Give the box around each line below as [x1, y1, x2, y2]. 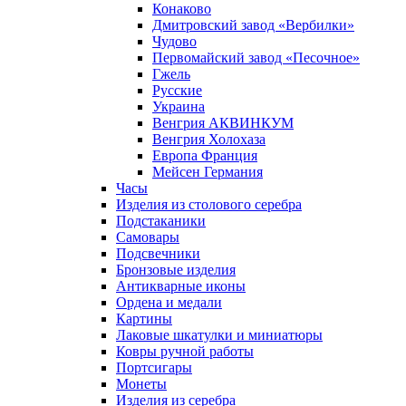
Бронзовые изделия [116, 262, 236, 277]
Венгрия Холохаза [152, 131, 266, 147]
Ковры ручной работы [116, 343, 254, 359]
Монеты [116, 376, 167, 391]
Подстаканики [116, 213, 206, 228]
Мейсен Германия [152, 164, 263, 179]
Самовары [116, 229, 179, 245]
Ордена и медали [116, 295, 222, 310]
